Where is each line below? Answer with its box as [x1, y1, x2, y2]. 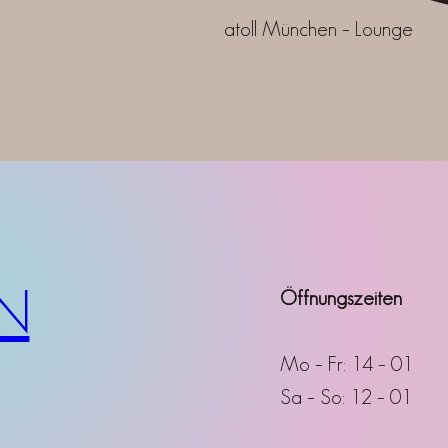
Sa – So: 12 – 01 [280, 385, 413, 409]
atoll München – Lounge [224, 16, 413, 40]
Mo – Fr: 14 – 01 [280, 352, 414, 376]
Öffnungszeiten [280, 286, 403, 310]
